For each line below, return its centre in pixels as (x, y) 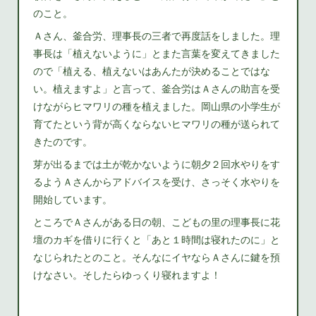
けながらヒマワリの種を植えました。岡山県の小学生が (157, 106)
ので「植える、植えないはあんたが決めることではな (152, 71)
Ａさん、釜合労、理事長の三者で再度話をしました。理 (157, 35)
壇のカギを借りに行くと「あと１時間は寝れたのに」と (157, 239)
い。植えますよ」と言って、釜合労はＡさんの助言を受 (157, 88)
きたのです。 (63, 141)
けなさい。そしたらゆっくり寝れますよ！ (127, 274)
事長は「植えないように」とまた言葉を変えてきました (157, 53)
